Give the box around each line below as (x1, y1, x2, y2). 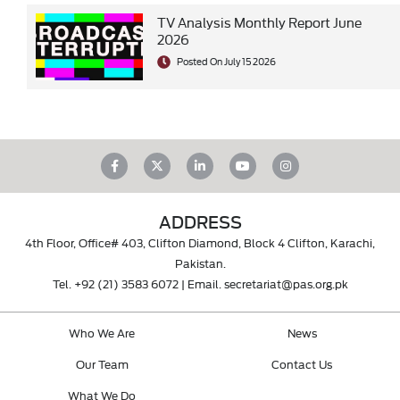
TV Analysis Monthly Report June (157, 12, 362, 31)
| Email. (178, 274, 224, 291)
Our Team (75, 355, 129, 372)
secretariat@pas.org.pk (223, 274, 348, 291)
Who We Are (69, 324, 135, 341)
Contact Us (271, 355, 332, 372)
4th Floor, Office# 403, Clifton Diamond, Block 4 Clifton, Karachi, (25, 233, 375, 250)
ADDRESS (158, 208, 242, 234)
